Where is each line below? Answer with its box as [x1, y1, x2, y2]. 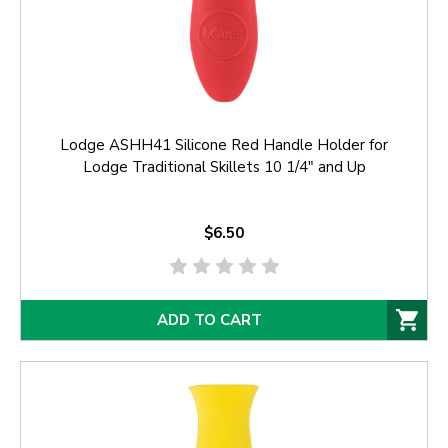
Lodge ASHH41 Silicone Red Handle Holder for [60, 135, 388, 156]
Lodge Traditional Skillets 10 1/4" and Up [82, 157, 366, 178]
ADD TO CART [156, 310, 262, 330]
